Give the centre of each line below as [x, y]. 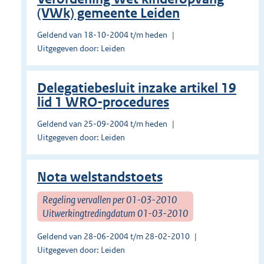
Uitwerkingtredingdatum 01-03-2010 [115, 213]
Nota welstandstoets [100, 177]
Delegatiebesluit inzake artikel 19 [137, 88]
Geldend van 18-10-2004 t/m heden [102, 35]
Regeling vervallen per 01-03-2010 [110, 199]
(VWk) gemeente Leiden [108, 14]
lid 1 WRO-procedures [103, 103]
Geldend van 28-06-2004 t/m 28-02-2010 [113, 237]
